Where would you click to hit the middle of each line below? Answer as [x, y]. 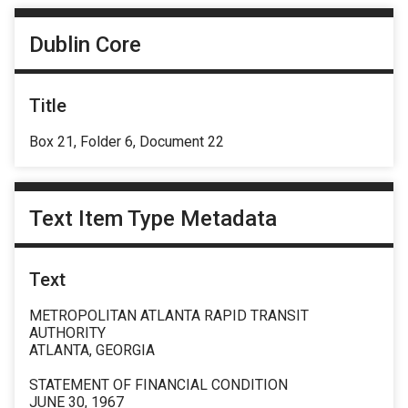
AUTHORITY [67, 333]
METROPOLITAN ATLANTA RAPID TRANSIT [169, 316]
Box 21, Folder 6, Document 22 [127, 141]
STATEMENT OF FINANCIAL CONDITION [158, 385]
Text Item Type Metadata [153, 219]
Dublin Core [85, 44]
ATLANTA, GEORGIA [92, 351]
